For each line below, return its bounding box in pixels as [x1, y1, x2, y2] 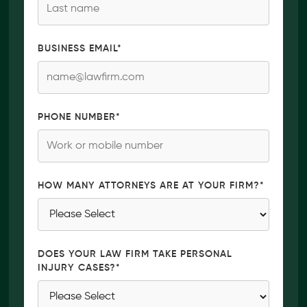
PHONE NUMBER [38, 112, 116, 123]
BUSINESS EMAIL [38, 44, 118, 54]
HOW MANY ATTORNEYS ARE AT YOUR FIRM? [38, 181, 260, 191]
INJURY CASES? [38, 263, 116, 273]
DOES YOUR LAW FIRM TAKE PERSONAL [38, 249, 233, 260]
